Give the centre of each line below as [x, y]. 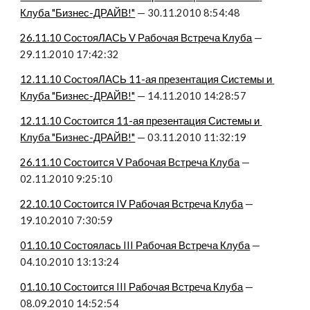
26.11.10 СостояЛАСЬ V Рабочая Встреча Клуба [136, 38]
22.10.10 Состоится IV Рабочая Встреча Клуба [132, 204]
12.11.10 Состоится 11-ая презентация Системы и [140, 121]
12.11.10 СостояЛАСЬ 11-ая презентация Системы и [146, 79]
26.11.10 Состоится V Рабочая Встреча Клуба [130, 162]
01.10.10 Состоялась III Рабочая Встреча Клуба [135, 245]
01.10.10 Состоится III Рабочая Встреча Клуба [132, 287]
